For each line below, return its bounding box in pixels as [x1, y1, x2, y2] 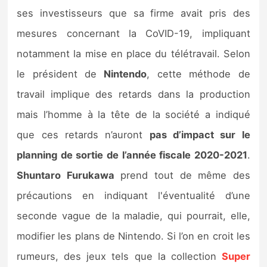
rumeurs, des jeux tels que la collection [17, 250, 222, 262]
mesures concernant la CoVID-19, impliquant [17, 27, 250, 39]
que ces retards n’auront [17, 128, 150, 141]
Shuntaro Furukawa [17, 169, 114, 181]
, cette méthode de [147, 67, 250, 80]
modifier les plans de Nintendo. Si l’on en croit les [17, 229, 250, 242]
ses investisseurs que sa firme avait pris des [17, 7, 250, 19]
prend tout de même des [114, 169, 250, 181]
